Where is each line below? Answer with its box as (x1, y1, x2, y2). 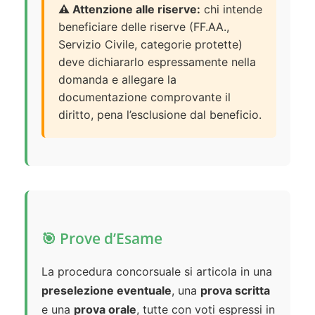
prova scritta (200, 283, 270, 298)
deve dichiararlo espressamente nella (58, 55, 256, 70)
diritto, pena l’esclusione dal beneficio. (58, 108, 262, 122)
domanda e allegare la (58, 72, 176, 87)
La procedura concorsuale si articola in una (41, 264, 272, 279)
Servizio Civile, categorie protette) (58, 37, 243, 52)
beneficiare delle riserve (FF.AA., (58, 20, 229, 34)
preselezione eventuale (41, 283, 172, 298)
